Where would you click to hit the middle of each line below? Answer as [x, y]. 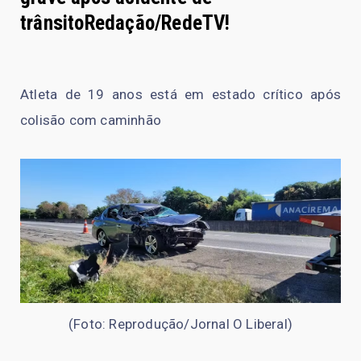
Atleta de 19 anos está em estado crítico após [180, 94]
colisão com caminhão [91, 120]
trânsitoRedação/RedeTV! [125, 23]
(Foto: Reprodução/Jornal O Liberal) [180, 324]
